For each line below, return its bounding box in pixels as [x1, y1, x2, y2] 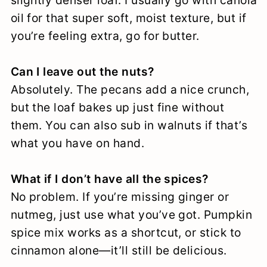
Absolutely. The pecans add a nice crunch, [10, 82, 250, 97]
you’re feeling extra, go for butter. [10, 29, 200, 44]
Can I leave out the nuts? [10, 64, 154, 79]
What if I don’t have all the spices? [10, 172, 209, 187]
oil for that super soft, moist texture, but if [10, 11, 247, 26]
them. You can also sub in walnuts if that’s [10, 118, 248, 133]
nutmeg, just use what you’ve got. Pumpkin [10, 207, 253, 222]
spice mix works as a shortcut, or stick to [10, 225, 241, 240]
